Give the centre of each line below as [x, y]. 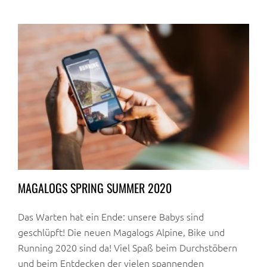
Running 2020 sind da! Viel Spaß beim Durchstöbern [128, 248]
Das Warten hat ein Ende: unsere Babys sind [111, 217]
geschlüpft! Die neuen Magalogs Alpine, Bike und [121, 232]
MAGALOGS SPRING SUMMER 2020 [95, 188]
